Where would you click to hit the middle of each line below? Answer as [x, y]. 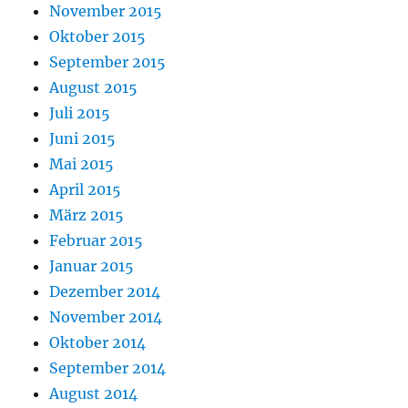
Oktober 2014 [98, 343]
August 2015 [94, 88]
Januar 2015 [92, 266]
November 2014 [106, 317]
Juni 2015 [83, 139]
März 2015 [87, 215]
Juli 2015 [80, 113]
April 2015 [86, 190]
